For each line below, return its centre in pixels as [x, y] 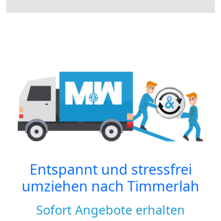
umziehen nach [74, 186]
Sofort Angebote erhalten [110, 210]
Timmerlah [163, 186]
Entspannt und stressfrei [110, 169]
